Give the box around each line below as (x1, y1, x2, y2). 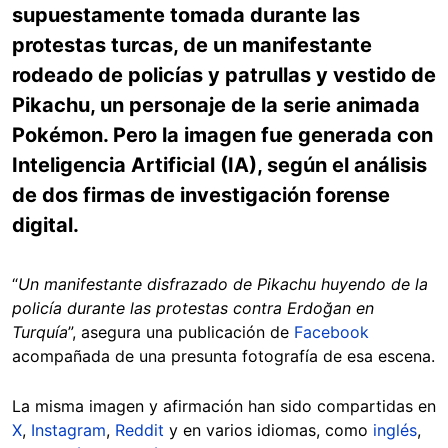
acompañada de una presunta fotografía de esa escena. (12, 346, 435, 366)
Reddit (115, 420, 164, 440)
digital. (12, 213, 79, 237)
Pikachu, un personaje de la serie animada (12, 93, 420, 117)
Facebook (294, 322, 369, 342)
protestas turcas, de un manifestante (12, 33, 372, 57)
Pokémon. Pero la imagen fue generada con (12, 123, 433, 147)
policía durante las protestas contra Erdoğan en (12, 298, 374, 318)
